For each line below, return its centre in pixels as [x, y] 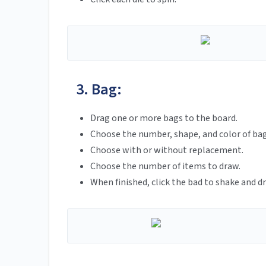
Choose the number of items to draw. [165, 167]
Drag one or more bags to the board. [164, 118]
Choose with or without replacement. [167, 151]
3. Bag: [99, 90]
